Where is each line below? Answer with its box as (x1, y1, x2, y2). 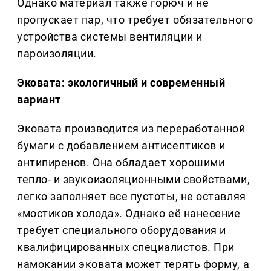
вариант (17, 93, 61, 106)
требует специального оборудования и (17, 224, 226, 237)
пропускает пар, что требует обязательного (17, 13, 253, 27)
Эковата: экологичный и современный (17, 76, 226, 90)
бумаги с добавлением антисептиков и (17, 139, 226, 152)
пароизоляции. (17, 47, 97, 60)
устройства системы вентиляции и (17, 30, 203, 44)
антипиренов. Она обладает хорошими (17, 156, 225, 169)
